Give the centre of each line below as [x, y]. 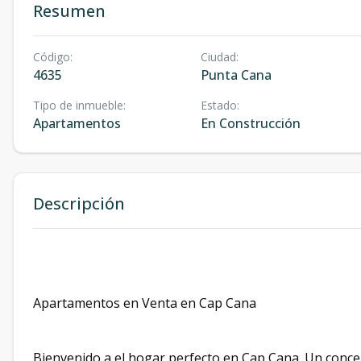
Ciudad [218, 57]
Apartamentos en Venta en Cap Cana [145, 303]
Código [52, 57]
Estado [218, 105]
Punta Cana [236, 75]
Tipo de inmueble [78, 105]
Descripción [79, 203]
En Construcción [250, 123]
